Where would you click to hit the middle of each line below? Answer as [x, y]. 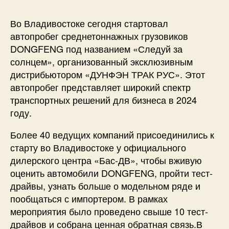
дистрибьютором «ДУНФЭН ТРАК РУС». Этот [108, 74]
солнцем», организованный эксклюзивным [101, 61]
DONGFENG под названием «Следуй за [96, 49]
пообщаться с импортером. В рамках [89, 198]
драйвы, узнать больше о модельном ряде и [105, 186]
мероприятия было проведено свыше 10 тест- [109, 211]
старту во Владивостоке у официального [98, 147]
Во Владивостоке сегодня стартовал [89, 23]
